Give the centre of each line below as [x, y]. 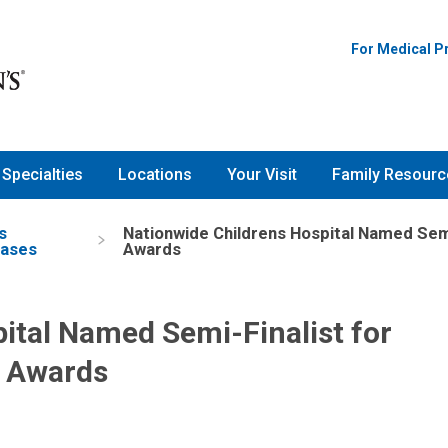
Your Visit [262, 175]
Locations [155, 175]
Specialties [42, 175]
